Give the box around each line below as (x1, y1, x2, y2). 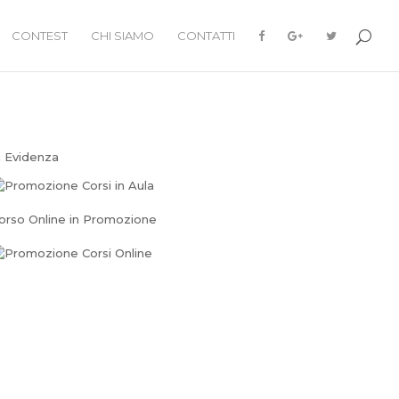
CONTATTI (177, 28, 235, 43)
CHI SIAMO (91, 28, 154, 43)
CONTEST (12, 28, 68, 43)
